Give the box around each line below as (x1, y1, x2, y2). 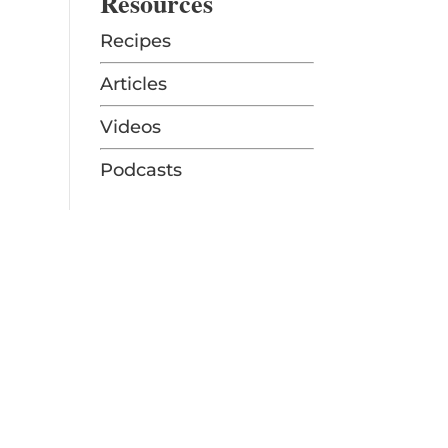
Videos (99, 116, 161, 139)
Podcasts (99, 159, 182, 182)
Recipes (99, 30, 171, 53)
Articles (99, 73, 167, 96)
